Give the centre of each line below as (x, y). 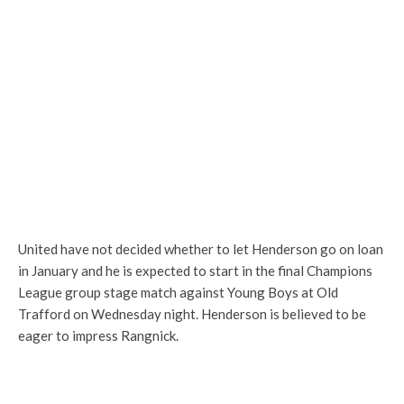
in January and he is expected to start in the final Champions (195, 271)
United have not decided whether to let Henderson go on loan (201, 249)
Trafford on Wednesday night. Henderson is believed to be (192, 314)
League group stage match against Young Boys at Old (178, 292)
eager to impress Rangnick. (98, 335)
